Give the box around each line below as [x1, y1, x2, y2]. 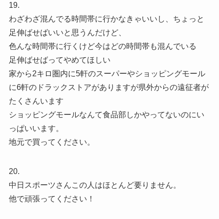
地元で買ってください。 [8, 137, 95, 146]
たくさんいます [8, 96, 64, 105]
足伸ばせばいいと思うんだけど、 [8, 28, 126, 37]
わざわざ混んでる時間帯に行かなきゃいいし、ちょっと [8, 14, 204, 23]
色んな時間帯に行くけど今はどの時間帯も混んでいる [8, 42, 197, 50]
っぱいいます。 [8, 124, 64, 132]
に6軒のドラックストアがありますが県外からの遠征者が [8, 83, 209, 91]
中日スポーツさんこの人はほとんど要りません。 [8, 180, 181, 189]
